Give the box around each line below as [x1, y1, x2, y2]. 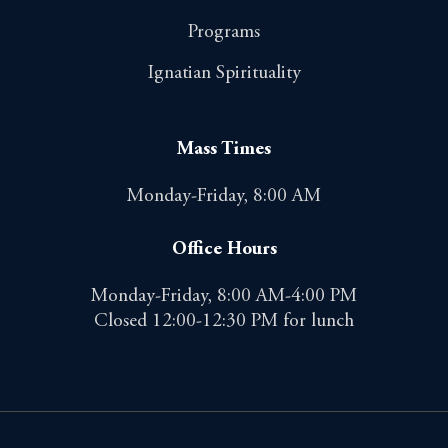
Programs [188, 22, 260, 42]
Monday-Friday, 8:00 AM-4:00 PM [91, 286, 357, 306]
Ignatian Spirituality [147, 63, 301, 83]
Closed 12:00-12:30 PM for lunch [94, 311, 354, 331]
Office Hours [171, 239, 277, 259]
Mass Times [177, 139, 271, 159]
